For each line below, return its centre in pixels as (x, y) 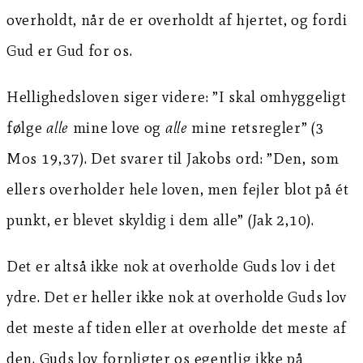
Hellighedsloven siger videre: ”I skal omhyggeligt (177, 97)
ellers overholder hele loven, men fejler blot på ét (178, 190)
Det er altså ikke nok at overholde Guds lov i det (171, 267)
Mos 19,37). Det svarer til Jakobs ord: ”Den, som (173, 159)
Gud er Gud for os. (70, 51)
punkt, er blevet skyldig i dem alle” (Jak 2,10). (160, 220)
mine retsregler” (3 (256, 128)
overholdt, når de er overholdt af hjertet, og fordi (177, 20)
